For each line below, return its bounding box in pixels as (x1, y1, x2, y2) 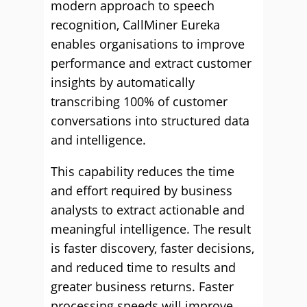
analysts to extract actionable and (51, 201, 245, 218)
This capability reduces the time (51, 163, 234, 180)
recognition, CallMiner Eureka (51, 16, 220, 33)
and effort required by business (51, 182, 232, 199)
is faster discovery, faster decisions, (51, 240, 254, 256)
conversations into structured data (51, 112, 249, 129)
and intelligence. (51, 132, 146, 148)
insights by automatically (51, 74, 195, 90)
